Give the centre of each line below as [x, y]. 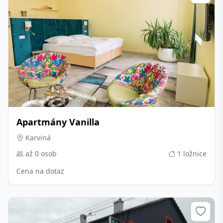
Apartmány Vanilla [58, 122]
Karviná [37, 138]
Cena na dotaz [40, 171]
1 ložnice [191, 154]
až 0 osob [40, 154]
